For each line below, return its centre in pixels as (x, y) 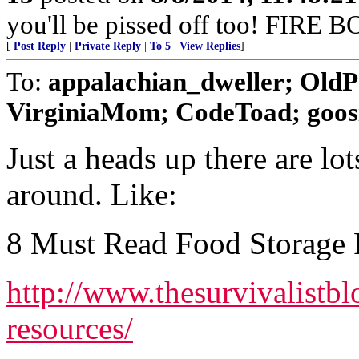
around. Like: (92, 194)
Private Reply (108, 46)
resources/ (70, 328)
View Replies (210, 46)
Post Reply (40, 46)
